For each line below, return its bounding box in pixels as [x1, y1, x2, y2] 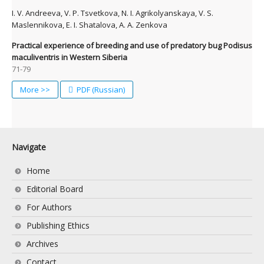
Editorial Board [27, 183, 83, 194]
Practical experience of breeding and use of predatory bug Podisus [12, 39, 252, 51]
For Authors [27, 201, 72, 213]
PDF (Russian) [75, 84, 126, 95]
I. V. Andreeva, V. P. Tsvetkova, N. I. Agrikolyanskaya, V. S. [12, 7, 213, 18]
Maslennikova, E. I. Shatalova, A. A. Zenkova [12, 19, 167, 30]
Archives [27, 237, 58, 249]
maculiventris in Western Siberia [12, 51, 127, 62]
